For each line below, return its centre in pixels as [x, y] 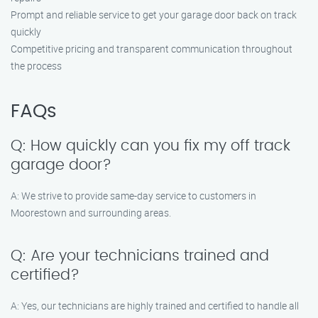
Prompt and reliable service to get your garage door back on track [154, 15]
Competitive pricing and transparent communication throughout [152, 49]
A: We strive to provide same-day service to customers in [133, 196]
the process [36, 66]
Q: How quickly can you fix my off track [150, 146]
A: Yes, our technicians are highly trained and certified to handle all [155, 306]
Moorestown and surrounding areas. [91, 213]
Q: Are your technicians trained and [140, 256]
